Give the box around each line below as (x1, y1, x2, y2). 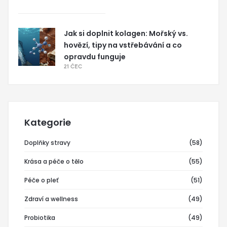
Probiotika (24, 213, 55, 222)
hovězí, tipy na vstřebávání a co (64, 40, 182, 50)
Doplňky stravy (24, 138, 70, 147)
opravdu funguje (64, 51, 126, 62)
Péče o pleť (24, 175, 59, 184)
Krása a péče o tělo (24, 157, 84, 166)
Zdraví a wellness (24, 194, 78, 203)
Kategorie (24, 116, 71, 129)
